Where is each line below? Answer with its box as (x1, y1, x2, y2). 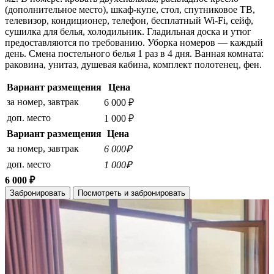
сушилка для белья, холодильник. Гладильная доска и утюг (5, 26, 251, 37)
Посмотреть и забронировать (78, 188, 185, 198)
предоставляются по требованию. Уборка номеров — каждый (5, 37, 263, 48)
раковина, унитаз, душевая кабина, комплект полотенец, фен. (5, 59, 262, 70)
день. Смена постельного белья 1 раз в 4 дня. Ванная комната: (5, 48, 264, 59)
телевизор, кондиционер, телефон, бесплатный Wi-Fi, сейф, (5, 15, 253, 26)
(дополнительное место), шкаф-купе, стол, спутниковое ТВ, (5, 4, 255, 15)
